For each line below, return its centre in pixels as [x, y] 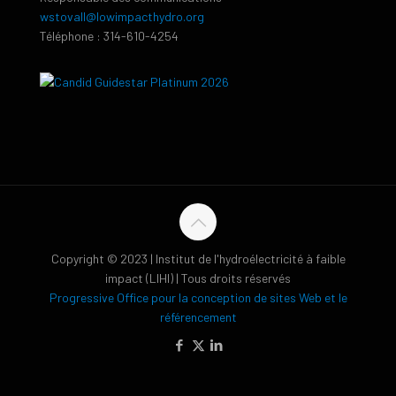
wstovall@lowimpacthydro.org [122, 17]
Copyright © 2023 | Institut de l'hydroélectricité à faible [198, 259]
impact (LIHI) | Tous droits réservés [198, 278]
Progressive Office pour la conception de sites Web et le [198, 298]
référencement [198, 317]
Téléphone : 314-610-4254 [109, 36]
